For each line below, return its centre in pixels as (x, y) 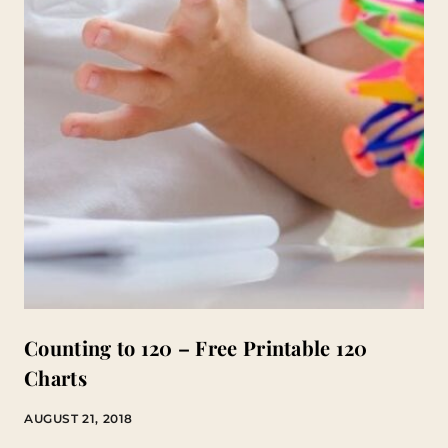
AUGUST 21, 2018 (78, 418)
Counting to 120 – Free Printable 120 (196, 347)
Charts (55, 377)
